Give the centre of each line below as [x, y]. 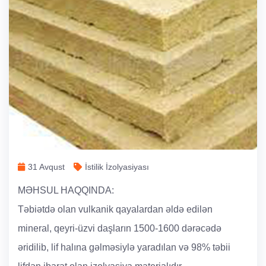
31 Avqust [46, 167]
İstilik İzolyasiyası [117, 167]
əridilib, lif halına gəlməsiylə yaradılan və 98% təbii [124, 247]
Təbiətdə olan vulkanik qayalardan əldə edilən [115, 209]
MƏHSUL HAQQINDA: [66, 190]
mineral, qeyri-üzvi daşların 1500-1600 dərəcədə [120, 228]
